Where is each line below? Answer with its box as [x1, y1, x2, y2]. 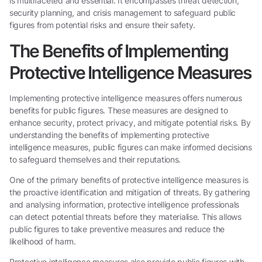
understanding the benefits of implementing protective [9, 129, 210, 140]
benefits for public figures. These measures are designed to [9, 105, 228, 115]
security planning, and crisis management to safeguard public [9, 7, 236, 18]
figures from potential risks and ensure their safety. [9, 19, 196, 30]
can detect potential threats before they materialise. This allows [9, 211, 242, 222]
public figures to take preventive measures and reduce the [9, 223, 225, 234]
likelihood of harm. [9, 236, 76, 246]
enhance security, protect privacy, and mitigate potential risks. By [9, 117, 251, 127]
